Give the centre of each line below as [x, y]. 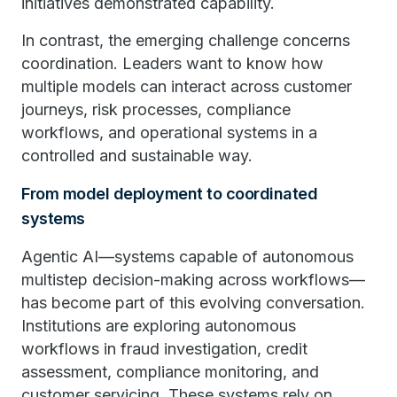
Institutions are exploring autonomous [159, 326]
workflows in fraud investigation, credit [164, 349]
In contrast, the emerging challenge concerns [186, 40]
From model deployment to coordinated [169, 194]
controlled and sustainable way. [137, 156]
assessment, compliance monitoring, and [170, 372]
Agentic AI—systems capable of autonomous [187, 257]
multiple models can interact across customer [187, 86]
